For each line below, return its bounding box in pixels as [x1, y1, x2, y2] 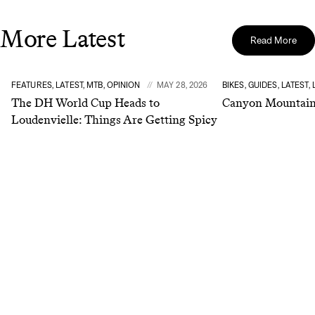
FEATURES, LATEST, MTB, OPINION [11, 79, 143, 89]
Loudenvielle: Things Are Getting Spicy [11, 112, 217, 127]
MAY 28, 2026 [156, 79, 208, 89]
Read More [250, 34, 297, 46]
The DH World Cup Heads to [11, 95, 160, 110]
